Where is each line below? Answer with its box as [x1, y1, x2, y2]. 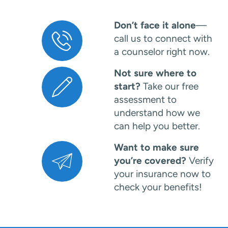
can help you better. [114, 120, 200, 132]
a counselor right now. [114, 46, 210, 58]
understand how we [114, 106, 200, 119]
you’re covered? [114, 154, 186, 166]
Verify [186, 154, 214, 166]
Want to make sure [114, 141, 199, 153]
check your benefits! [114, 181, 202, 193]
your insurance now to [114, 167, 211, 180]
